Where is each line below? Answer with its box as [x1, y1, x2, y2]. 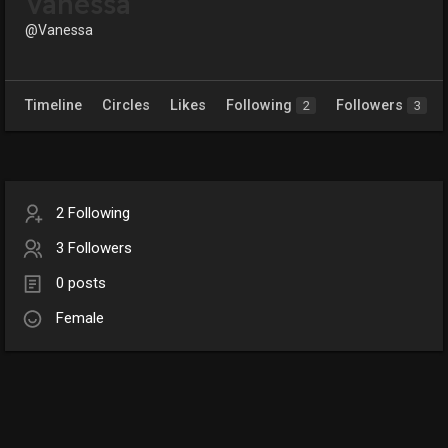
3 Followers [56, 239, 132, 258]
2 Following [56, 204, 130, 223]
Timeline [25, 97, 82, 115]
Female [56, 309, 104, 328]
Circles [102, 97, 150, 115]
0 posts [56, 274, 106, 293]
